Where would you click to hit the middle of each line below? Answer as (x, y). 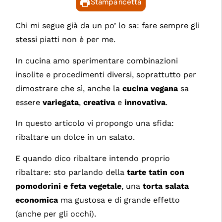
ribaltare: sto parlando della (71, 172)
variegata (61, 102)
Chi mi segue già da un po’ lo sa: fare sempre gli (108, 26)
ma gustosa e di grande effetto (119, 200)
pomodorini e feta (51, 186)
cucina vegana (150, 88)
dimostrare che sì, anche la (69, 88)
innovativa (145, 102)
